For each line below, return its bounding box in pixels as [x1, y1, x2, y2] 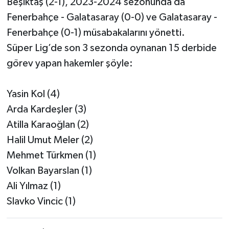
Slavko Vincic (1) [6, 196, 76, 207]
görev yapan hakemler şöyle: [6, 58, 133, 69]
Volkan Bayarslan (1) [6, 166, 92, 176]
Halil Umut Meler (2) [6, 135, 93, 146]
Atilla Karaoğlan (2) [6, 120, 89, 130]
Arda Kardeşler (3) [6, 104, 86, 115]
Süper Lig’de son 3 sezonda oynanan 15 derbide [6, 43, 217, 54]
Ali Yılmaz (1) [6, 181, 61, 192]
